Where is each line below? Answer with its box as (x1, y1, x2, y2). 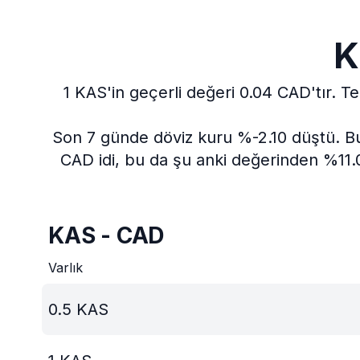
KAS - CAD (48, 222, 165, 249)
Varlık (48, 260, 83, 276)
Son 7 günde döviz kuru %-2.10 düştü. (51, 128, 340, 147)
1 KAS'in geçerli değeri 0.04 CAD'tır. (63, 83, 336, 102)
